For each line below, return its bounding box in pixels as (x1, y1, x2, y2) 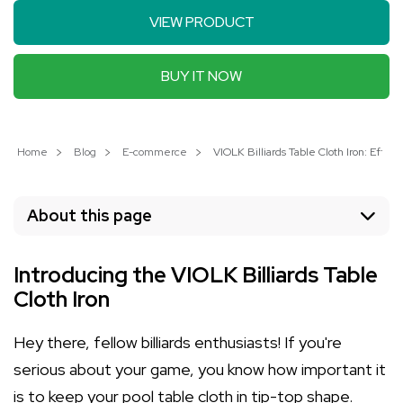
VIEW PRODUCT (148, 13, 255, 31)
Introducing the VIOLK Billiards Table (13, 261, 378, 289)
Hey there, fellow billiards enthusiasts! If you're (13, 332, 342, 353)
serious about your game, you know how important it (13, 359, 386, 380)
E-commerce (122, 145, 187, 159)
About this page (27, 205, 152, 226)
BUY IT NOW (161, 67, 242, 85)
